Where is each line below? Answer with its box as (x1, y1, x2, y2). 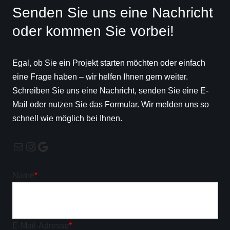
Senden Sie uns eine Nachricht (12, 5, 213, 21)
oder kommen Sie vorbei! (12, 23, 174, 39)
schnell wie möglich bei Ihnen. (12, 114, 122, 123)
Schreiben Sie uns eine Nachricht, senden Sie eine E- (12, 86, 208, 95)
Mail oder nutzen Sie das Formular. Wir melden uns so (12, 100, 209, 109)
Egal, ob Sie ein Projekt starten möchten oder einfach (12, 59, 205, 67)
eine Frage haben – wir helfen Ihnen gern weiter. (12, 72, 188, 81)
